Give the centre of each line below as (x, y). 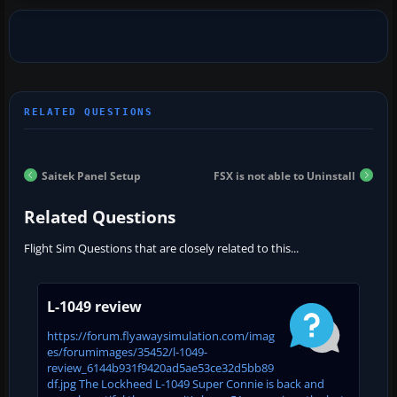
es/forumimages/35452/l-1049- (127, 351)
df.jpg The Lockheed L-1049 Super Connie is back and (186, 383)
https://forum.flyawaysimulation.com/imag (161, 335)
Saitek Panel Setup (91, 175)
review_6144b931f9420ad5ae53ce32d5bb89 (160, 367)
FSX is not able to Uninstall (284, 175)
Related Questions (100, 217)
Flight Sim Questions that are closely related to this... (161, 248)
